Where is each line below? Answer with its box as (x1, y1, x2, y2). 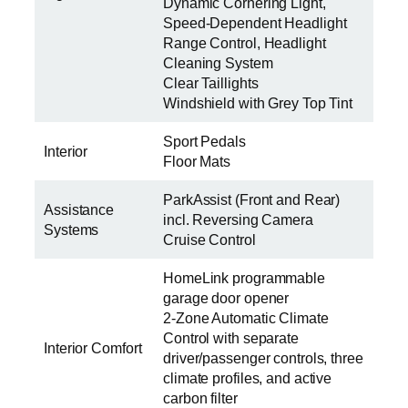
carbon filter (163, 389, 238, 406)
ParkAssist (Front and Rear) (163, 190, 341, 208)
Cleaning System (163, 54, 273, 71)
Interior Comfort (44, 339, 142, 356)
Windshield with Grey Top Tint (163, 94, 353, 111)
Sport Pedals (163, 132, 246, 149)
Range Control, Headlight (163, 34, 326, 51)
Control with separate (163, 329, 299, 346)
